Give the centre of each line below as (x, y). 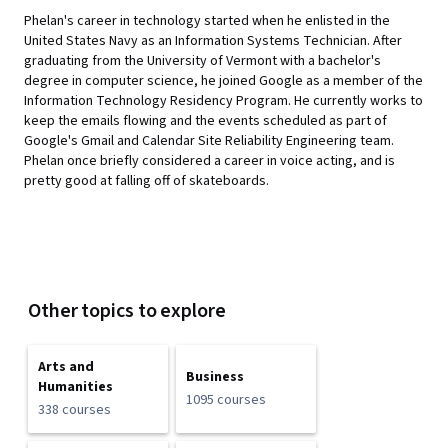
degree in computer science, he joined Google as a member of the (223, 81)
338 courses (74, 410)
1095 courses (226, 400)
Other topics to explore (127, 311)
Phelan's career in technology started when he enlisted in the (207, 21)
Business (215, 377)
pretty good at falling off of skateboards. (146, 181)
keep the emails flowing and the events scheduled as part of (205, 121)
